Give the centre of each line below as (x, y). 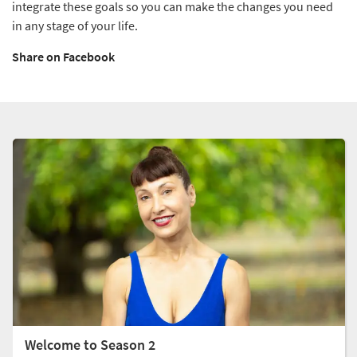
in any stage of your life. (75, 25)
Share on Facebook (63, 57)
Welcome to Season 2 (90, 344)
